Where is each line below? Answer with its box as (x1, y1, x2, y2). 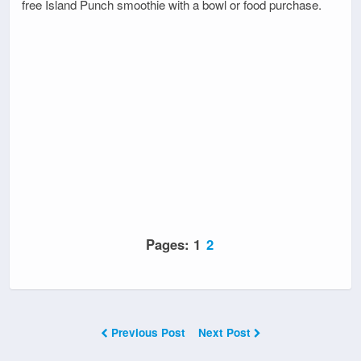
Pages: (146, 234, 193, 255)
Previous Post (107, 325, 189, 341)
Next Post (197, 325, 254, 341)
